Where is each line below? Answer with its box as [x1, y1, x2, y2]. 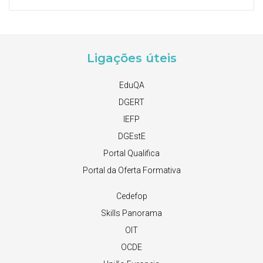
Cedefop [116, 191, 147, 201]
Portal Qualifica [103, 149, 160, 158]
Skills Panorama [101, 208, 162, 218]
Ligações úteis [86, 51, 177, 65]
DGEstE [117, 131, 146, 141]
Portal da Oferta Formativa [82, 166, 181, 175]
